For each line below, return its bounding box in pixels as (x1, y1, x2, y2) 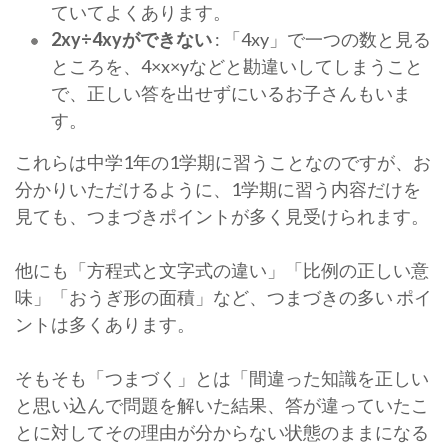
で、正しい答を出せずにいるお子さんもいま (51, 82, 411, 104)
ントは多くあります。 (15, 313, 195, 335)
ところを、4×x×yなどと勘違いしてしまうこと (51, 55, 423, 77)
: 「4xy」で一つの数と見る (212, 28, 431, 50)
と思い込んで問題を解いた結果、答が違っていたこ (15, 394, 429, 416)
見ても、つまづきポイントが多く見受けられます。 (15, 205, 429, 227)
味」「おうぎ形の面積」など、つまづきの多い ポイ (15, 286, 432, 308)
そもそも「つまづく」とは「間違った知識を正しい (15, 367, 429, 389)
